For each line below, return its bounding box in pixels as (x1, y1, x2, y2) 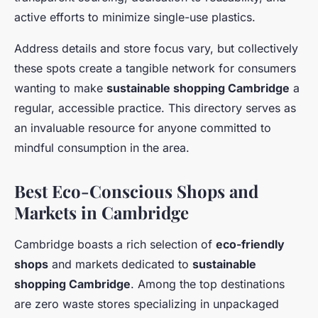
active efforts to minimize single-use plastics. (14, 10, 256, 25)
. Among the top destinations (131, 277, 285, 292)
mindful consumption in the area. (14, 141, 190, 155)
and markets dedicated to (48, 257, 192, 272)
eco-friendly (216, 237, 285, 252)
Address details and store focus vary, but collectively (14, 41, 298, 56)
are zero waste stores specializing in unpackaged (14, 297, 279, 312)
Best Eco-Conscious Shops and (14, 180, 258, 203)
